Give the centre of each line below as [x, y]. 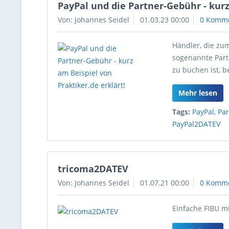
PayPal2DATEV [197, 124]
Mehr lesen [198, 93]
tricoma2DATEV [93, 169]
